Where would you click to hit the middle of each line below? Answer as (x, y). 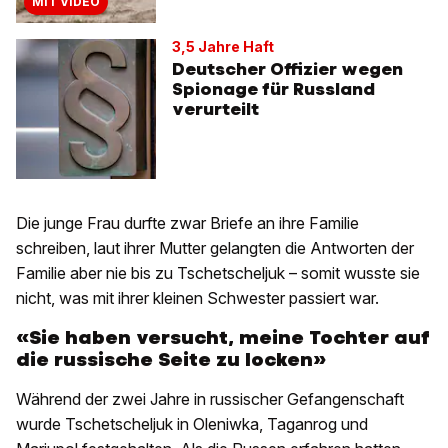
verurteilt (215, 109)
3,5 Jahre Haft (223, 47)
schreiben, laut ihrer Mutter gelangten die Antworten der (215, 248)
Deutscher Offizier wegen (287, 69)
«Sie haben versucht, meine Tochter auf (223, 338)
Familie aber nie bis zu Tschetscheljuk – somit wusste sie (218, 273)
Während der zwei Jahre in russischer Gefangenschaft (210, 399)
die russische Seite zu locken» (171, 360)
